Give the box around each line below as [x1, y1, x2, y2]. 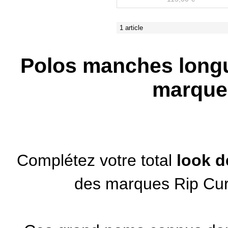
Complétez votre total [17, 151, 177, 169]
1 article [120, 24, 143, 32]
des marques [74, 174, 174, 193]
